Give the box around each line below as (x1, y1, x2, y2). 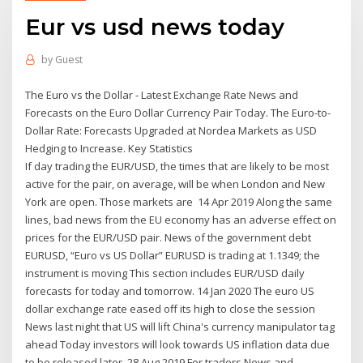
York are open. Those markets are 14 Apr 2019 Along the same (25, 194, 333, 209)
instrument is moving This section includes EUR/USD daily (25, 265, 305, 280)
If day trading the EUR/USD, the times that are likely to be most (25, 158, 330, 173)
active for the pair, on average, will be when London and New (25, 176, 326, 191)
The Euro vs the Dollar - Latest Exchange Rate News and (25, 87, 299, 102)
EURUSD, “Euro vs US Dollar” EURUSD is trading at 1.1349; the (25, 247, 321, 263)
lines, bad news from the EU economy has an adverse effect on (25, 211, 337, 227)
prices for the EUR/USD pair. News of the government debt (25, 229, 314, 245)
